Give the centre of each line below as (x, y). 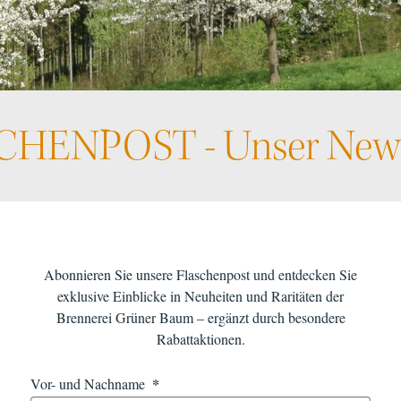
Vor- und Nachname (90, 384)
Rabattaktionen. (200, 339)
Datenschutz (223, 240)
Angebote (202, 32)
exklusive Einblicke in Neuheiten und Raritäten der (200, 296)
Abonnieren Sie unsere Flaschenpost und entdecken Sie (200, 275)
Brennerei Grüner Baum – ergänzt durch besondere (200, 318)
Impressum (130, 240)
